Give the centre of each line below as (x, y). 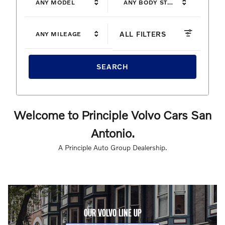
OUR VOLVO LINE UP (113, 212)
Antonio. (113, 133)
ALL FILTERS (143, 34)
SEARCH (113, 67)
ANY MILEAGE (59, 34)
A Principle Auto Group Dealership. (113, 147)
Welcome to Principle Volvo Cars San (113, 115)
